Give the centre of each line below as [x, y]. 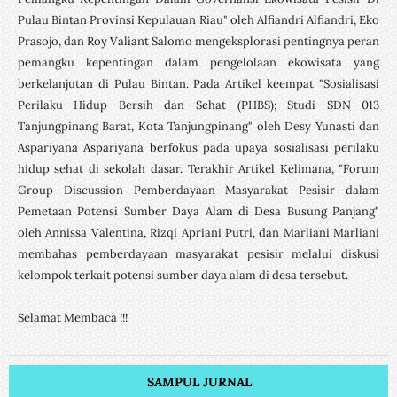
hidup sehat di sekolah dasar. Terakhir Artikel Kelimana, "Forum [198, 168]
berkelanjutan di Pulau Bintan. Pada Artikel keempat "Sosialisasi [198, 83]
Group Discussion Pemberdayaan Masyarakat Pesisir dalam [198, 190]
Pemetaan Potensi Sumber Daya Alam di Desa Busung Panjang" [198, 211]
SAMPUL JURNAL [199, 382]
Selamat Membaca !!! [72, 317]
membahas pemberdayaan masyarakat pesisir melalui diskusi [198, 253]
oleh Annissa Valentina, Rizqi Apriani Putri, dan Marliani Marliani [198, 232]
